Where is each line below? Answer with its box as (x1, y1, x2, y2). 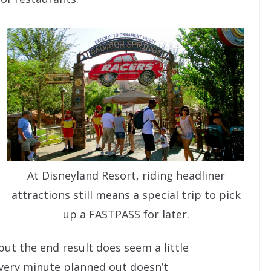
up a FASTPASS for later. (62, 206, 189, 221)
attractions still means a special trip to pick (11, 187, 241, 202)
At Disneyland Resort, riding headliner (27, 168, 225, 183)
